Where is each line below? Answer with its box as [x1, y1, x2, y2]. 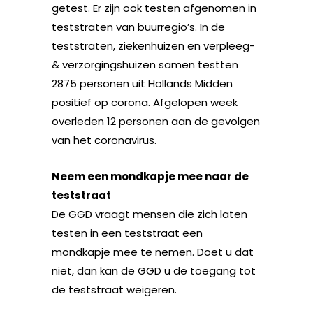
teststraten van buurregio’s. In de [52, 19, 225, 34]
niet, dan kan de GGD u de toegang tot [52, 263, 256, 278]
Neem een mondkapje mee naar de [52, 168, 249, 184]
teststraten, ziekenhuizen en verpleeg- [52, 38, 255, 53]
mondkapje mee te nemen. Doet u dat [52, 244, 254, 259]
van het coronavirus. [52, 132, 156, 147]
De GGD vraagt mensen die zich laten [52, 206, 247, 221]
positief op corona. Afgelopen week [52, 94, 238, 110]
